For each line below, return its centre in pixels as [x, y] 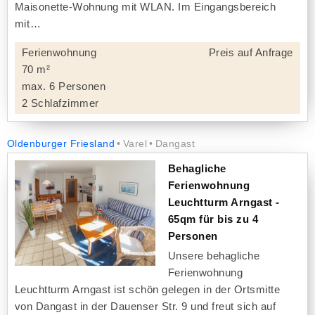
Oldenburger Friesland [61, 144]
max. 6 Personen [64, 86]
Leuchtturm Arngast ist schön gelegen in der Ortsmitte [148, 289]
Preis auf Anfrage [251, 52]
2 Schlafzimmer [60, 103]
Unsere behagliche [214, 256]
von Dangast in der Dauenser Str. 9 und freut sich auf [146, 306]
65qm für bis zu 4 [213, 219]
